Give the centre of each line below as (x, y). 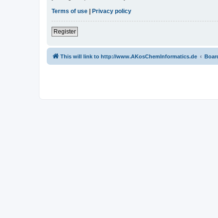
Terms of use (70, 11)
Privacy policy (112, 11)
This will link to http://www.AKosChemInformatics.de (129, 57)
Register (65, 32)
